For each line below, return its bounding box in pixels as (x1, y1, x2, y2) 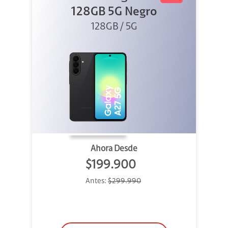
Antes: (85, 178, 108, 186)
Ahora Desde (91, 145, 137, 154)
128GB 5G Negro (71, 6, 157, 19)
